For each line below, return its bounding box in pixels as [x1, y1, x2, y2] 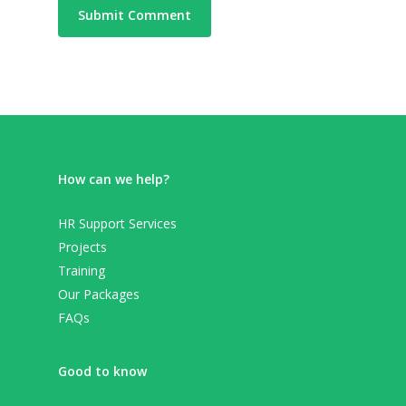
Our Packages [58, 285, 140, 304]
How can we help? [58, 170, 169, 188]
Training [58, 262, 105, 280]
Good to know [58, 362, 147, 381]
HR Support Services [58, 215, 177, 233]
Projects [58, 238, 107, 256]
